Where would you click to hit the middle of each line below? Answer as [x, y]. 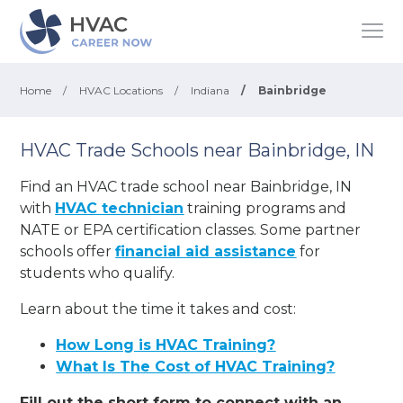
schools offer [68, 251]
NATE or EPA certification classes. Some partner [191, 229]
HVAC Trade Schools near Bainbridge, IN [197, 150]
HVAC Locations [121, 90]
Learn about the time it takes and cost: [158, 309]
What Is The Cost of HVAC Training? [196, 366]
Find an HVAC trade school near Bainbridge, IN [186, 186]
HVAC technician [120, 208]
